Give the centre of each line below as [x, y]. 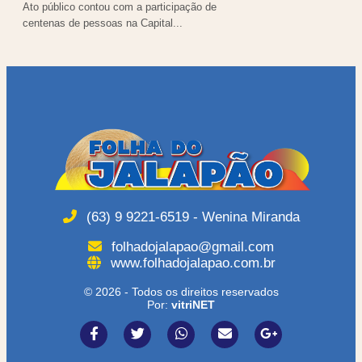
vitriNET [193, 305]
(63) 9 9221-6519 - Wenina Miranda [191, 217]
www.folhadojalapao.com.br [191, 263]
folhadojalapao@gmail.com [191, 247]
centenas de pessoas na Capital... [103, 23]
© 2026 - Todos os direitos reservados [181, 292]
